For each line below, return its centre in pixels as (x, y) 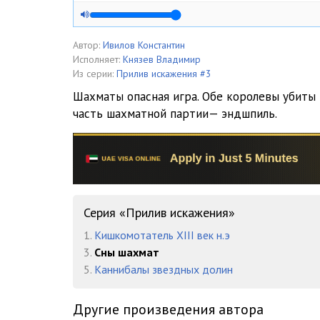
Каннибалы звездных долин (164, 270)
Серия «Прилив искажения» (159, 213)
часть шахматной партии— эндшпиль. (175, 114)
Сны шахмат (127, 252)
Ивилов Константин (144, 45)
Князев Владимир (162, 59)
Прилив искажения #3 (164, 74)
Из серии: (93, 74)
